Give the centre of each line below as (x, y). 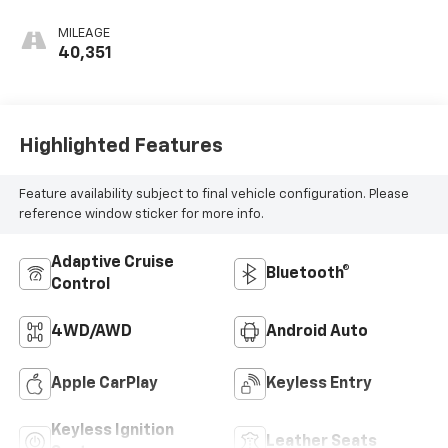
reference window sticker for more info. (141, 214)
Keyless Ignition (112, 431)
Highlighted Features (120, 145)
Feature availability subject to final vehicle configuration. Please (213, 194)
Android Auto (317, 332)
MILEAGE (83, 34)
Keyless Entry (319, 384)
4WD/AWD (91, 332)
